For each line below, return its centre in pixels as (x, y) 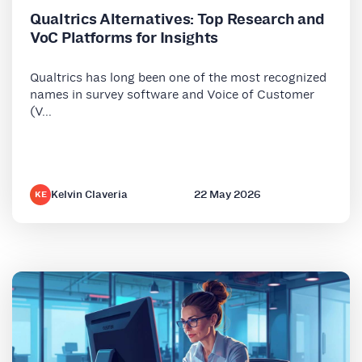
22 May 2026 (227, 194)
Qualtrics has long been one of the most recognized (178, 77)
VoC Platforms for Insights (124, 37)
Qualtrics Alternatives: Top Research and (178, 19)
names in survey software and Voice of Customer (172, 94)
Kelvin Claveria (89, 194)
